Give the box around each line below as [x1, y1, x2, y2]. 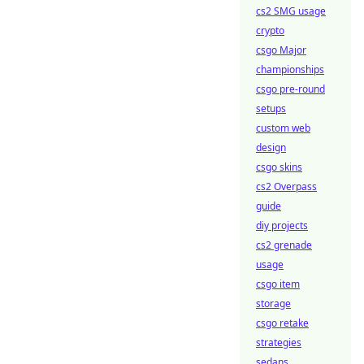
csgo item [256, 277, 300, 291]
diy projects [256, 219, 308, 232]
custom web [256, 121, 310, 135]
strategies [256, 336, 301, 349]
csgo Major [256, 43, 306, 57]
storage [256, 297, 291, 310]
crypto [256, 24, 284, 37]
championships [256, 63, 324, 76]
